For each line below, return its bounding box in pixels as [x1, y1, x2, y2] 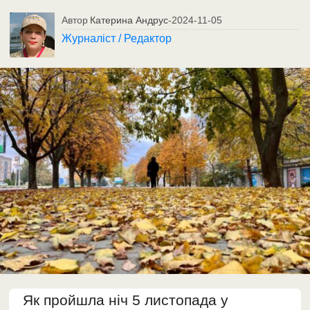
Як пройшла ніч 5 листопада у [23, 292, 229, 309]
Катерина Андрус [90, 14, 169, 26]
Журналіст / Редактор [62, 32, 172, 44]
